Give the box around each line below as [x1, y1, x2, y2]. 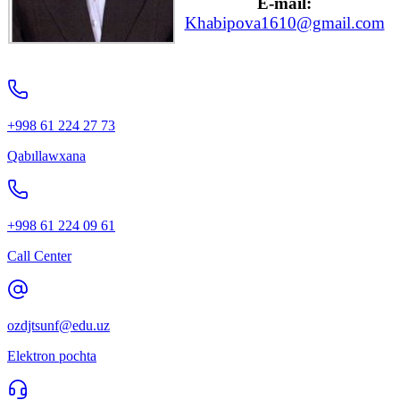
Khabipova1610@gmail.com [184, 13, 385, 33]
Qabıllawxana [7, 148, 86, 164]
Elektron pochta [7, 348, 96, 364]
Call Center [7, 248, 71, 264]
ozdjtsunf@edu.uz [7, 318, 110, 334]
